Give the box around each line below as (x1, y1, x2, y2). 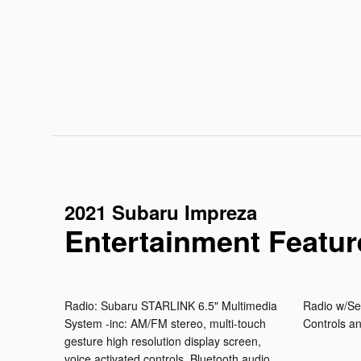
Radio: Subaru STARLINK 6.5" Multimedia (64, 297, 277, 314)
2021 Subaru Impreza (64, 198, 257, 226)
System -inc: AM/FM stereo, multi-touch (64, 315, 266, 332)
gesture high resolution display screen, (64, 333, 261, 350)
